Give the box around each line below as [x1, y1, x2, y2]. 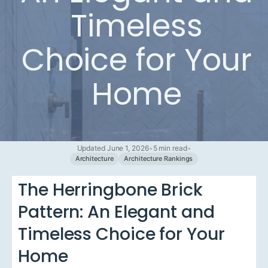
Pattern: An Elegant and [18, 200, 215, 224]
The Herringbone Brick [18, 178, 203, 202]
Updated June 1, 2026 [77, 144, 149, 153]
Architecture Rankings [124, 154, 193, 163]
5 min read [153, 144, 187, 153]
